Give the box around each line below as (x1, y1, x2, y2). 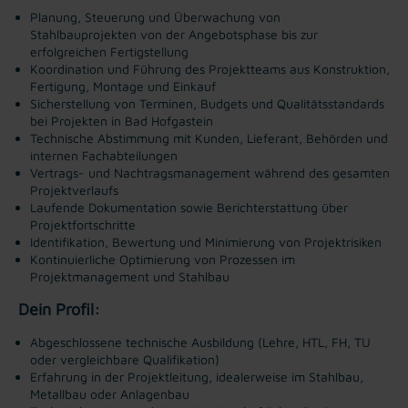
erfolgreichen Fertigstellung (30, 43, 189, 59)
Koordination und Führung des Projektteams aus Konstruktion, (30, 60, 390, 76)
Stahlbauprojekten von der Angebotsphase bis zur (30, 25, 318, 42)
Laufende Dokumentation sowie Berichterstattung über (30, 199, 348, 215)
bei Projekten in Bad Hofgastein (30, 112, 213, 128)
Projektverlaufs (30, 181, 118, 198)
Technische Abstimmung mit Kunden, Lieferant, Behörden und (30, 129, 388, 146)
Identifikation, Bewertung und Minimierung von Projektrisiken (30, 233, 382, 250)
